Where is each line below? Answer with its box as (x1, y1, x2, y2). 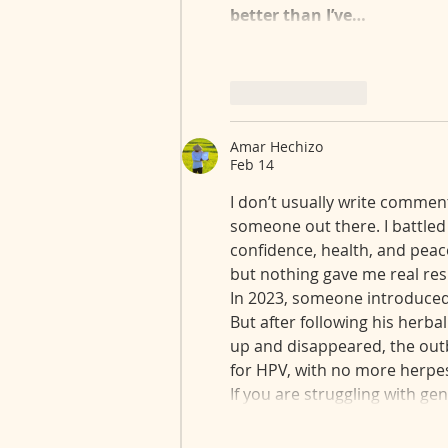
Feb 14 (230, 154, 274, 174)
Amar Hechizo (230, 136, 323, 156)
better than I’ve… (230, 3, 366, 26)
